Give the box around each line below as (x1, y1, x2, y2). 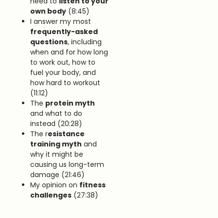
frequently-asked (30, 26, 98, 36)
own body (30, 6, 67, 16)
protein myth (45, 98, 95, 108)
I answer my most (30, 16, 91, 26)
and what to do (30, 108, 83, 118)
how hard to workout (30, 77, 101, 88)
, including (68, 36, 102, 47)
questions (30, 36, 68, 47)
